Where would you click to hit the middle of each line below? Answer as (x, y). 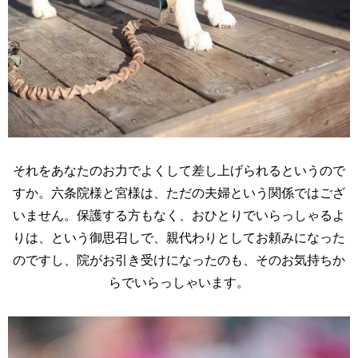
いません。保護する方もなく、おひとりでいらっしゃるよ (179, 215)
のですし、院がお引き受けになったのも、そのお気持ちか (179, 260)
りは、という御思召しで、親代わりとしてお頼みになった (179, 237)
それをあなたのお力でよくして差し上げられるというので (179, 170)
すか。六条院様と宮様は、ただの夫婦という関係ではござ (179, 193)
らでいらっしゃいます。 (179, 282)
